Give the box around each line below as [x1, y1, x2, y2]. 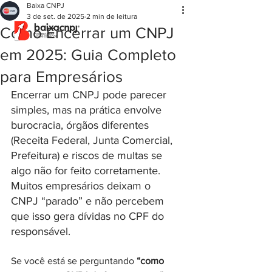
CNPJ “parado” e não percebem [11, 195, 167, 207]
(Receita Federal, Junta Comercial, [11, 134, 175, 146]
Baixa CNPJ [27, 1, 64, 10]
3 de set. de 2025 [27, 12, 84, 21]
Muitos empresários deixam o [11, 180, 154, 192]
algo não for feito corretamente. [11, 165, 163, 177]
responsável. [11, 225, 70, 237]
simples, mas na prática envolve [11, 104, 165, 116]
